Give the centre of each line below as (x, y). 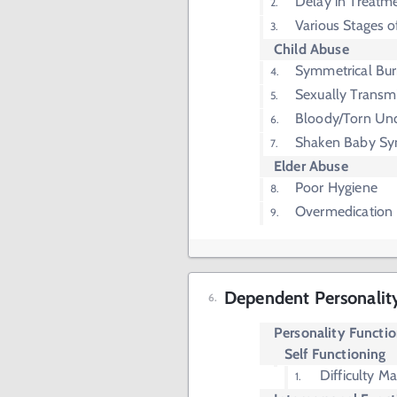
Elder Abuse (311, 166)
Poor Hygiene (336, 187)
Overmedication (344, 211)
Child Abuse (311, 49)
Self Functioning (335, 354)
